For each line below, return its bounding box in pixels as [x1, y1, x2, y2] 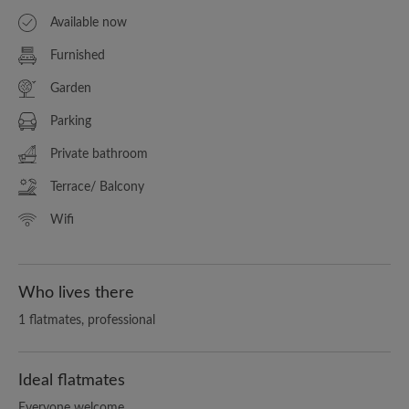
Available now [50, 16, 127, 29]
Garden [50, 81, 91, 95]
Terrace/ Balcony [50, 180, 144, 194]
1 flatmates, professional [18, 313, 155, 327]
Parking [50, 114, 91, 128]
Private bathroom [50, 147, 148, 161]
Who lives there [18, 284, 134, 301]
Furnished [50, 48, 105, 62]
